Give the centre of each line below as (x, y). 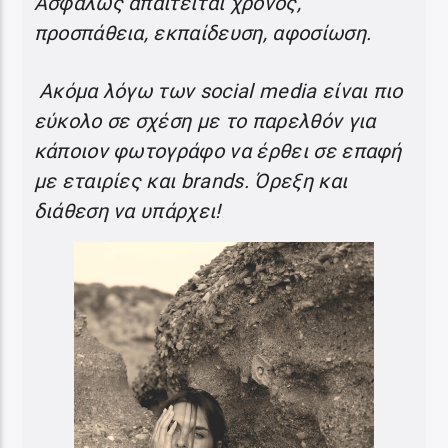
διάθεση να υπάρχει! (127, 210)
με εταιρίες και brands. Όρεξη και (190, 180)
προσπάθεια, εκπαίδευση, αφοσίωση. (202, 32)
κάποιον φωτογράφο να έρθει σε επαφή (217, 150)
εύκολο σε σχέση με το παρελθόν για (204, 120)
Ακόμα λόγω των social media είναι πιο (218, 90)
